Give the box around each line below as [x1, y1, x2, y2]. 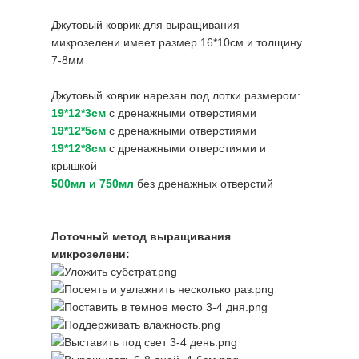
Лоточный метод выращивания [51, 230, 231, 243]
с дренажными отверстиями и [106, 142, 266, 155]
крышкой [51, 159, 97, 172]
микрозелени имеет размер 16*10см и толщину [51, 36, 302, 49]
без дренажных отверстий [134, 177, 273, 190]
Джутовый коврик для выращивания [51, 18, 240, 31]
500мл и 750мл [51, 177, 134, 190]
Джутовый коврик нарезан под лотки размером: [51, 89, 301, 102]
